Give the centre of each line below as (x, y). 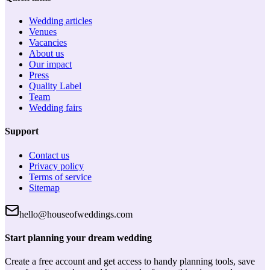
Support (22, 131)
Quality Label (55, 86)
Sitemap (44, 187)
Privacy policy (56, 166)
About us (46, 53)
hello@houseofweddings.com (76, 214)
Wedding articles (61, 20)
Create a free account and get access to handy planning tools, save (130, 262)
